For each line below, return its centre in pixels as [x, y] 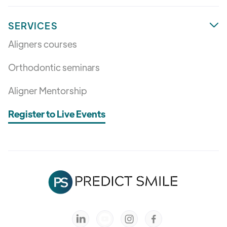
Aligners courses [43, 44]
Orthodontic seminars [54, 67]
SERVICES [33, 26]
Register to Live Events [57, 114]
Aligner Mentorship [48, 91]
